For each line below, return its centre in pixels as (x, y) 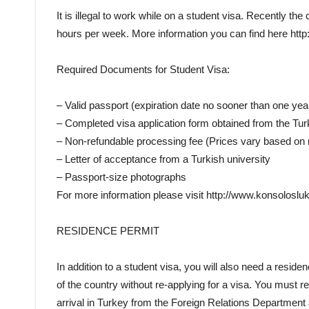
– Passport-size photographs (121, 177)
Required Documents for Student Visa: (143, 69)
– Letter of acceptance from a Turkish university (163, 159)
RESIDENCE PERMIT (108, 230)
